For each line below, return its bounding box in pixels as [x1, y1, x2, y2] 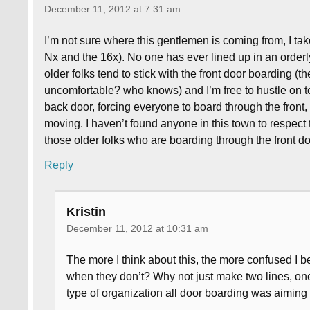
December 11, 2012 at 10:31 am [66, 223, 209, 235]
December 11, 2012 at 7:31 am [44, 3, 181, 15]
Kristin [66, 204, 107, 219]
